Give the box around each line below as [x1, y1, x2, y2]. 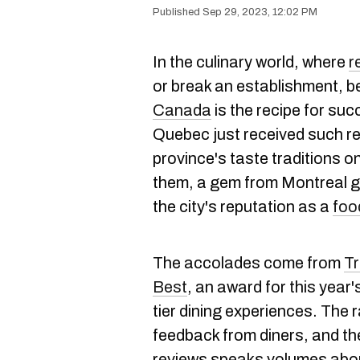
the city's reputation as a [153, 198, 333, 215]
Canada [153, 101, 211, 119]
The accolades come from [153, 254, 344, 272]
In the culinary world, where [153, 53, 349, 71]
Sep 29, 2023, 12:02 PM [202, 6, 317, 18]
